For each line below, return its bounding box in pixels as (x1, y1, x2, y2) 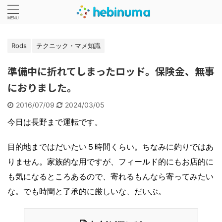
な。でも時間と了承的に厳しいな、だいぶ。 (7, 186, 166, 196)
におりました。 (7, 80, 77, 95)
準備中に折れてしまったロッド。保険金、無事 (7, 64, 215, 78)
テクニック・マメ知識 (36, 42, 101, 50)
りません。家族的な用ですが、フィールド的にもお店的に (7, 157, 214, 166)
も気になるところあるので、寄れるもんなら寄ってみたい (7, 171, 214, 181)
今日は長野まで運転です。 (7, 117, 103, 127)
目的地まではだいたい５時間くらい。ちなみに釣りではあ (7, 142, 214, 152)
